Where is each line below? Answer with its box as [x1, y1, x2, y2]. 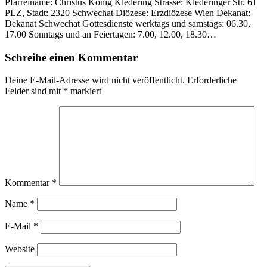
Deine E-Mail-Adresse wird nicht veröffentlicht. [5, 75, 185, 86]
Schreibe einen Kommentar [5, 51, 138, 64]
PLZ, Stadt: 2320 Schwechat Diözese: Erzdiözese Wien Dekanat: [5, 7, 250, 18]
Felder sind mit [5, 86, 63, 97]
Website [5, 244, 35, 254]
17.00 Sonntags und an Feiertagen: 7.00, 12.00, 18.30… [5, 29, 216, 39]
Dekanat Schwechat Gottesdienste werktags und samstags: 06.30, [5, 18, 250, 29]
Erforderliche [187, 75, 237, 86]
